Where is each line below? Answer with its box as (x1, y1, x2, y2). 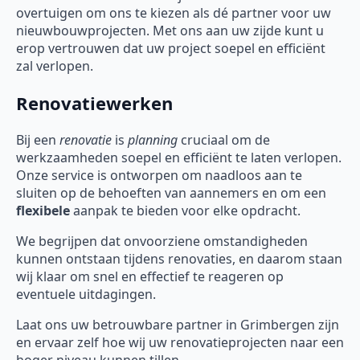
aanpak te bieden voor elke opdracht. (70, 202, 301, 220)
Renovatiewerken (16, 91, 173, 116)
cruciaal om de (178, 131, 270, 149)
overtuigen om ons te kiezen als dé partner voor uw (16, 4, 331, 22)
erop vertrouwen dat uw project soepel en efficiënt (16, 39, 325, 58)
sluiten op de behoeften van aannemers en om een (16, 184, 326, 202)
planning (128, 131, 178, 149)
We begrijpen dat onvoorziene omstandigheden (16, 232, 308, 251)
